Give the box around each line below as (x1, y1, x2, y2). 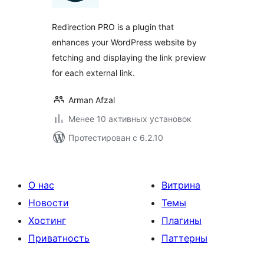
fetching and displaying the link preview (52, 52, 206, 62)
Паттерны (161, 232, 207, 244)
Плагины (161, 214, 202, 226)
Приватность (28, 232, 90, 244)
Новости (28, 197, 69, 209)
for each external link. (52, 68, 135, 78)
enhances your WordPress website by (52, 37, 197, 47)
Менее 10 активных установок (68, 114, 192, 124)
